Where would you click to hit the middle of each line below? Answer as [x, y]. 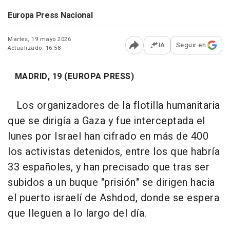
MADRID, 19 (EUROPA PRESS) [71, 77]
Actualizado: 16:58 [34, 48]
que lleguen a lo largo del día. [77, 214]
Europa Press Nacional [50, 16]
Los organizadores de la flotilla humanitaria [114, 106]
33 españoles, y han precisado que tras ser [109, 167]
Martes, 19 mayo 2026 [39, 40]
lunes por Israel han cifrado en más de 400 [108, 137]
